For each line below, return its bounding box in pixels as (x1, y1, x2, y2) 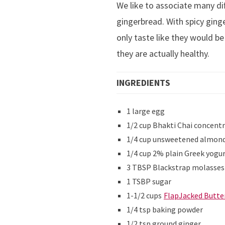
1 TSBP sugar (127, 176, 171, 186)
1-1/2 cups (127, 190, 163, 200)
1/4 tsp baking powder (127, 204, 203, 214)
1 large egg (127, 105, 165, 116)
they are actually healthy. (117, 47, 209, 59)
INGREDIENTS (117, 76, 170, 88)
